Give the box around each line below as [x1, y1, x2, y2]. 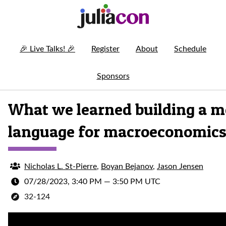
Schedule [174, 45, 206, 53]
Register [91, 45, 120, 53]
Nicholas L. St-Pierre [24, 162, 97, 171]
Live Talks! [28, 45, 65, 53]
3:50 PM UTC [112, 178, 160, 186]
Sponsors [96, 72, 130, 80]
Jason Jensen [157, 162, 203, 171]
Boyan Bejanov [101, 162, 153, 171]
